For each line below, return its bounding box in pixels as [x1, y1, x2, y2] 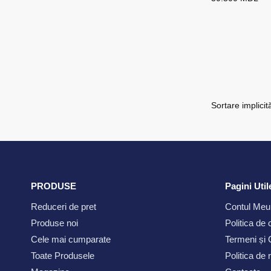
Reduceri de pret [31, 201, 96, 212]
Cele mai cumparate [31, 234, 111, 245]
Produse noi [31, 218, 78, 229]
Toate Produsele [31, 250, 94, 261]
